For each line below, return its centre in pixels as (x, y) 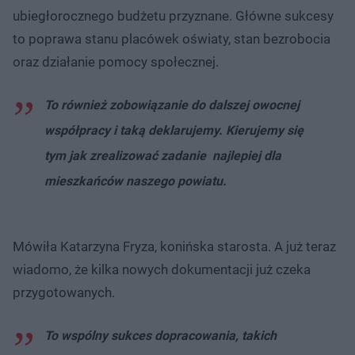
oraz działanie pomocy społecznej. (116, 61)
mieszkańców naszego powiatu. (136, 181)
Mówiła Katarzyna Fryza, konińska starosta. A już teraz (174, 246)
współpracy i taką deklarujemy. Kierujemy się (174, 130)
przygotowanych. (64, 292)
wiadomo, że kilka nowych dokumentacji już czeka (162, 269)
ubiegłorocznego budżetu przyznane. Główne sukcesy (173, 15)
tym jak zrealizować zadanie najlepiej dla (163, 155)
